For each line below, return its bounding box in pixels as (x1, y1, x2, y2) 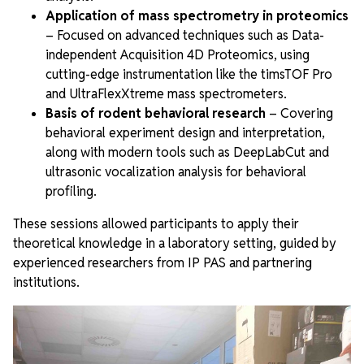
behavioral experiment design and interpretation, (45, 123, 325, 141)
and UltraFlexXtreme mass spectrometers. (45, 84, 287, 102)
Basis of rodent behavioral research (45, 104, 266, 122)
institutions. (13, 273, 80, 291)
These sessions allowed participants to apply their (13, 214, 299, 232)
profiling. (45, 182, 97, 200)
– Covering (266, 104, 333, 122)
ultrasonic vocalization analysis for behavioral (45, 162, 306, 180)
